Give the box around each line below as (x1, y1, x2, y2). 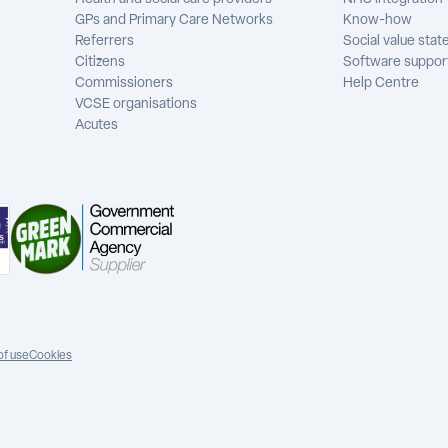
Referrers (75, 34, 135, 49)
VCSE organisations (75, 97, 198, 112)
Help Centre (343, 76, 420, 91)
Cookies (28, 350, 72, 362)
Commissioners (75, 76, 174, 91)
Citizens (75, 55, 126, 70)
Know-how (343, 13, 413, 28)
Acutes (75, 118, 119, 133)
